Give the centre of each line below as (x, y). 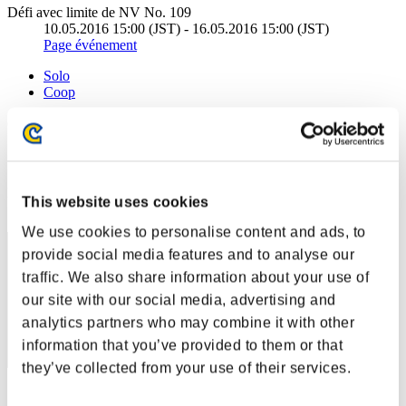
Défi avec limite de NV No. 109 (99, 12)
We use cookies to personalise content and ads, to (194, 232)
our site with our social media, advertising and (179, 300)
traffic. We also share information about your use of (195, 277)
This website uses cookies (116, 202)
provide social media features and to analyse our (188, 255)
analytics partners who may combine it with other (188, 323)
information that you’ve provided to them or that (182, 345)
